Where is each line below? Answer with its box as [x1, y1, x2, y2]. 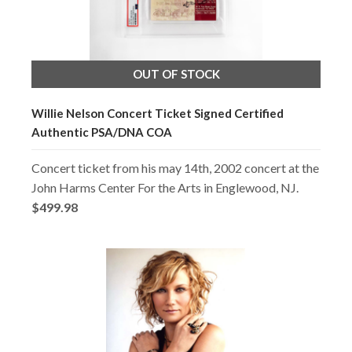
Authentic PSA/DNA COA [31, 124, 172, 139]
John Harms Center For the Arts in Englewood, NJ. [31, 179, 299, 195]
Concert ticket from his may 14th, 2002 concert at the [31, 159, 319, 175]
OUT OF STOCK [132, 66, 220, 81]
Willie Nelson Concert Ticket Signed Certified [31, 105, 284, 120]
